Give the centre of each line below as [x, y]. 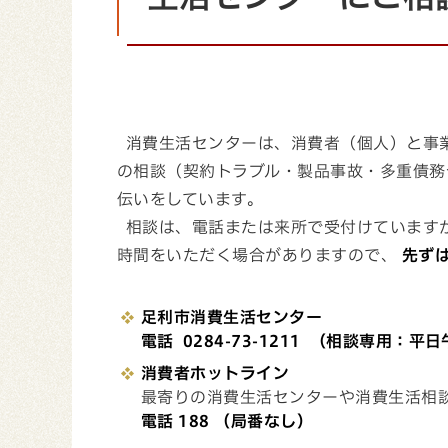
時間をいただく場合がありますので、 [259, 255]
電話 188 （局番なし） [227, 421]
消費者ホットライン [215, 373]
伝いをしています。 [190, 199]
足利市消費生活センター [232, 317]
